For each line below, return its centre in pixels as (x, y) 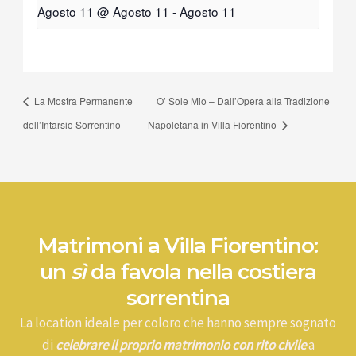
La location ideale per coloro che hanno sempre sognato (178, 322)
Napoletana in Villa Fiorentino (214, 124)
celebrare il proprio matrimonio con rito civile (180, 344)
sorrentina (178, 298)
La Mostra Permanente (83, 101)
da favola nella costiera (201, 271)
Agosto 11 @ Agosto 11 (104, 11)
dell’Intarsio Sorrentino (72, 124)
